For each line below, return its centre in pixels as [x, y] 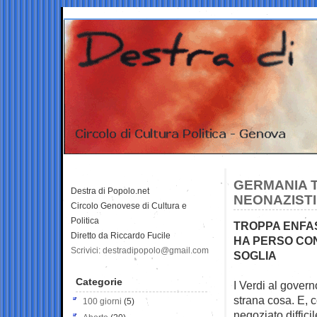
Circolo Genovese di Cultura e [129, 206]
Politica [85, 220]
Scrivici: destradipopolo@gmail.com [140, 250]
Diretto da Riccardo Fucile [121, 235]
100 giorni [102, 301]
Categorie [99, 281]
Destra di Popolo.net [110, 191]
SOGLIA [255, 255]
